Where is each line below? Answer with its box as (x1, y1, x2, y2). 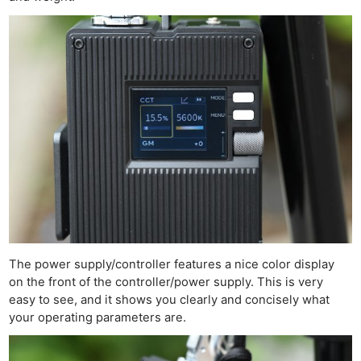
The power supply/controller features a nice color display (9, 257, 335, 272)
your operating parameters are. (9, 310, 187, 326)
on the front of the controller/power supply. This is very (9, 275, 324, 290)
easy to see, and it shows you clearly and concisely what (9, 293, 330, 308)
